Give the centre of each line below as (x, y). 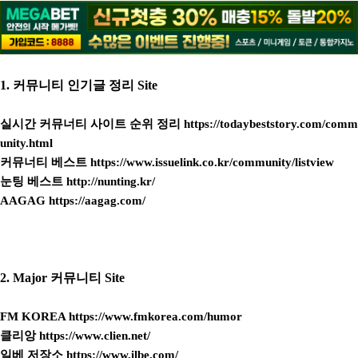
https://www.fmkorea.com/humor (155, 317)
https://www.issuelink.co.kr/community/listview (212, 163)
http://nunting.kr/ (111, 182)
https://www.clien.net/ (95, 336)
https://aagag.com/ (97, 201)
